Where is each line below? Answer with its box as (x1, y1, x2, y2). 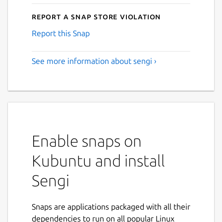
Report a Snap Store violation (32, 12, 162, 21)
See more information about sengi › (32, 56, 157, 66)
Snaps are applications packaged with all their (32, 202, 190, 212)
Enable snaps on (32, 132, 142, 150)
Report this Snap (32, 29, 90, 38)
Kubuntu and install (32, 152, 165, 170)
